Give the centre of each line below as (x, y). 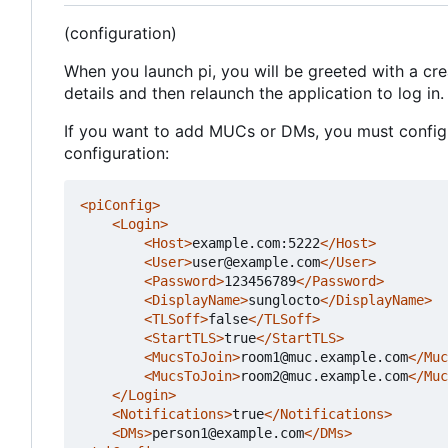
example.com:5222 (256, 242)
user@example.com (256, 261)
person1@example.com (228, 432)
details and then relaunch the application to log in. (254, 92)
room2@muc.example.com (324, 375)
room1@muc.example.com (324, 356)
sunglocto (284, 299)
